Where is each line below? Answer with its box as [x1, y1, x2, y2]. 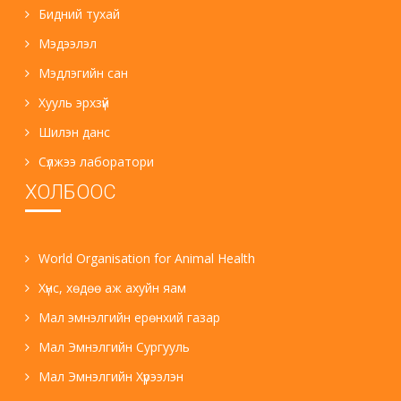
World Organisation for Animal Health [38, 249, 256, 267]
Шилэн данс [38, 123, 111, 141]
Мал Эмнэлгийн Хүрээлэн [38, 367, 184, 385]
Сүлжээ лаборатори [38, 152, 155, 170]
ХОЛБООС [25, 180, 117, 203]
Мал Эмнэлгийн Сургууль [38, 337, 191, 355]
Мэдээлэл [38, 34, 98, 52]
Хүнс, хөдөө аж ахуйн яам [38, 278, 187, 296]
